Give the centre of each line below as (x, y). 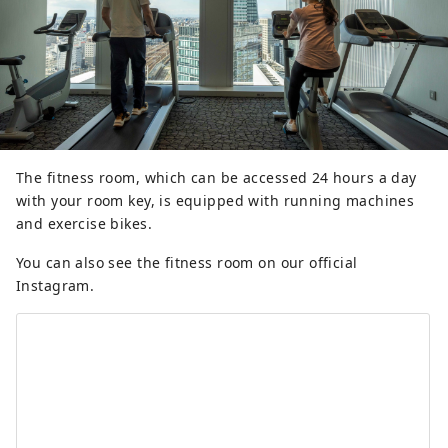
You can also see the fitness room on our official (187, 262)
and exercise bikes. (84, 223)
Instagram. (55, 285)
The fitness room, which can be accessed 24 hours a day (216, 177)
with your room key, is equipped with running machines (215, 200)
